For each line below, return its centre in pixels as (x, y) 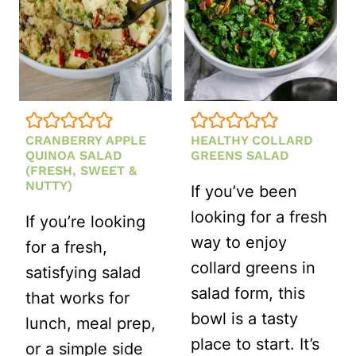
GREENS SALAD (240, 156)
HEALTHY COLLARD (252, 141)
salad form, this (248, 294)
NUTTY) (49, 186)
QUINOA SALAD (74, 156)
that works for (77, 298)
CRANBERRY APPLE (86, 141)
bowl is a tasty (244, 319)
